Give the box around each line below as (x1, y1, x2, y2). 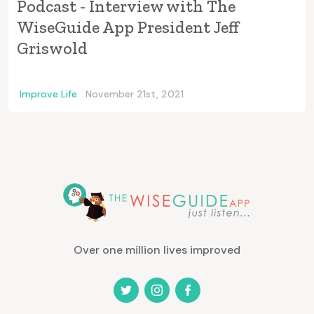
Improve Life (20, 87, 77, 100)
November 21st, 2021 (86, 87, 184, 100)
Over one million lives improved (74, 243, 240, 258)
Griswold (17, 37, 88, 58)
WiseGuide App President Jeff (17, 16, 239, 37)
